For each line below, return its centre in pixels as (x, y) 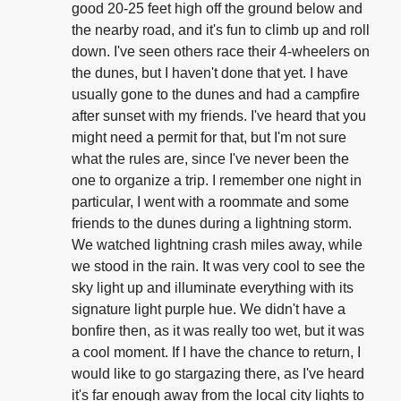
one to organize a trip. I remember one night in (217, 181)
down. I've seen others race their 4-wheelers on (221, 52)
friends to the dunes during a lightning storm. (212, 224)
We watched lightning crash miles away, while (217, 245)
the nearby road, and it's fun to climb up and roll (221, 30)
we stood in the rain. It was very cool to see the (218, 267)
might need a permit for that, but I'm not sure (209, 138)
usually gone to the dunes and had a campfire (216, 95)
